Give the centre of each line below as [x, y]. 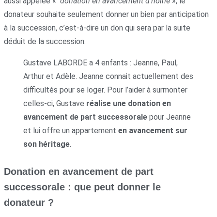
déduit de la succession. [45, 41]
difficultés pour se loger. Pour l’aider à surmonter [105, 90]
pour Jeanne [169, 117]
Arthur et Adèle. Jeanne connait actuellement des [108, 76]
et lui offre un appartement [70, 130]
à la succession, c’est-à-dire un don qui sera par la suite [97, 28]
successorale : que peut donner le [82, 187]
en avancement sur [152, 130]
